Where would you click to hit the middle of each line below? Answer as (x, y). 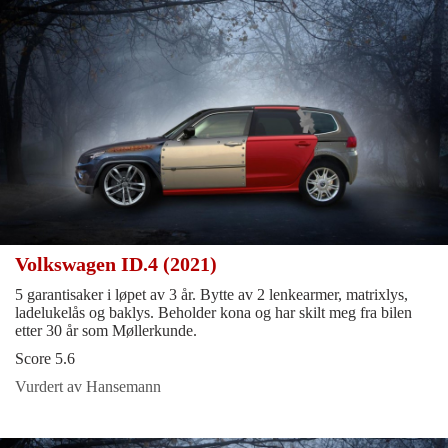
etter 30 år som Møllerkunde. (106, 331)
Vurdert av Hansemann (88, 387)
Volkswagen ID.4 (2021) (118, 264)
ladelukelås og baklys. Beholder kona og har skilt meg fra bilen (213, 313)
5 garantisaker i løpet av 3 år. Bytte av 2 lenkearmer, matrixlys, (211, 295)
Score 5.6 (45, 359)
